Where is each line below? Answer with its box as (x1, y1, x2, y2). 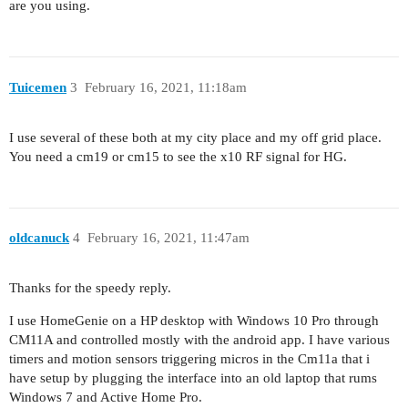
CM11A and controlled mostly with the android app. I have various (9, 332, 390, 347)
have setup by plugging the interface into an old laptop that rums (9, 371, 377, 385)
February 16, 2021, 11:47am (87, 230, 250, 246)
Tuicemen (9, 79, 66, 95)
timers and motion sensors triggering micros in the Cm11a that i (9, 352, 370, 366)
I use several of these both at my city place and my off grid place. (9, 129, 382, 145)
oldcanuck (9, 230, 69, 246)
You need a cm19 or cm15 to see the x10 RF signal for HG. (9, 148, 347, 164)
